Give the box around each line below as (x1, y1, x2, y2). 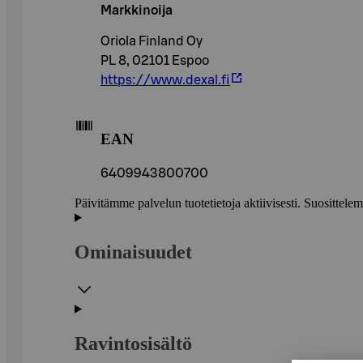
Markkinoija (100, 3, 173, 17)
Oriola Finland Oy (100, 34, 203, 48)
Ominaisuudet (75, 241, 192, 263)
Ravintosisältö (75, 332, 192, 354)
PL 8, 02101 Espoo (100, 53, 209, 67)
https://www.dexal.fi (100, 73, 230, 87)
